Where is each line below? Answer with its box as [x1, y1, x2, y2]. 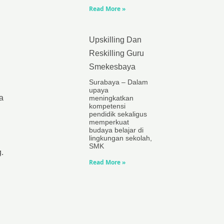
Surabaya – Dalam [89, 78, 148, 86]
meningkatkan [89, 94, 133, 102]
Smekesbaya [89, 62, 135, 71]
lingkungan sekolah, [89, 134, 152, 142]
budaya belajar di [89, 126, 143, 134]
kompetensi [89, 102, 125, 110]
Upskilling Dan [89, 35, 141, 44]
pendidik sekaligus [89, 110, 147, 118]
